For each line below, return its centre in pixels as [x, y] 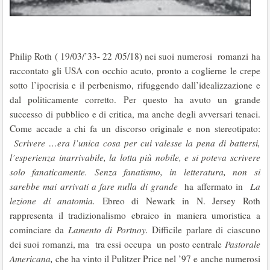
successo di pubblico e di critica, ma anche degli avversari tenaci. [135, 114]
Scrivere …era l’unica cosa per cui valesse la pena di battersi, [137, 143]
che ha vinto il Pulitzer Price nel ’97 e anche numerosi [158, 259]
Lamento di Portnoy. [108, 230]
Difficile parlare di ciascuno [204, 230]
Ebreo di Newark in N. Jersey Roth [181, 201]
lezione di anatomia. [56, 201]
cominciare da [39, 230]
